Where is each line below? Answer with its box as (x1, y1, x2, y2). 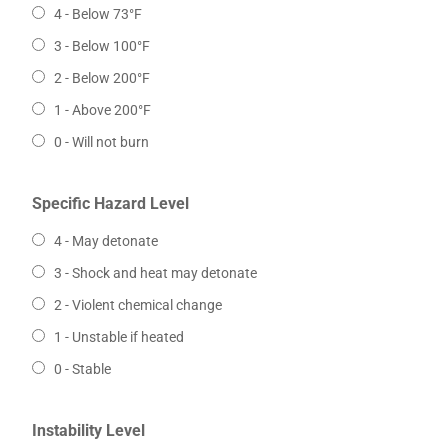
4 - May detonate (53, 233, 158, 250)
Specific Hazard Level (31, 194, 189, 214)
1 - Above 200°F (53, 102, 151, 119)
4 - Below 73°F (53, 6, 142, 23)
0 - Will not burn (53, 134, 149, 151)
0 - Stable (53, 361, 111, 378)
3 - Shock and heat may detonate (53, 265, 257, 282)
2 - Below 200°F (53, 70, 150, 87)
